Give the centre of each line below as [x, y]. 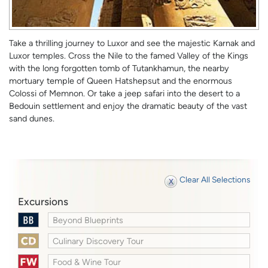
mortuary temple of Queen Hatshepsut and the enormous [121, 80]
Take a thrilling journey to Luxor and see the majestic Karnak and [132, 43]
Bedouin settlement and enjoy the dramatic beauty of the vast [128, 106]
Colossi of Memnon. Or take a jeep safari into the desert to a [124, 93]
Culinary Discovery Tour [98, 241]
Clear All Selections [215, 179]
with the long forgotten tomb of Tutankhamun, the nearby [119, 68]
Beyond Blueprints [88, 220]
